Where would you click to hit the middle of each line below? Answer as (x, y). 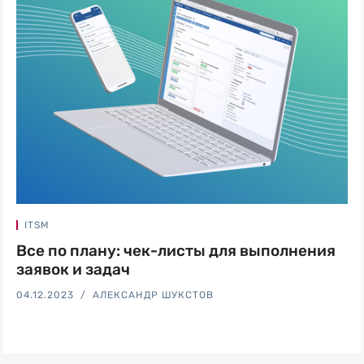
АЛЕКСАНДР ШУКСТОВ (153, 295)
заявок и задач (73, 269)
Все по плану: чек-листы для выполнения (176, 251)
